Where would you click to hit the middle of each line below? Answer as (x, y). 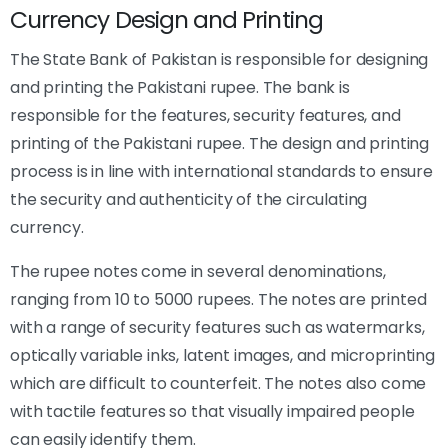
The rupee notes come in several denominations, (198, 271)
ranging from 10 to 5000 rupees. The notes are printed (218, 299)
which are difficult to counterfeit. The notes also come (218, 383)
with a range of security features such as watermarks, (217, 327)
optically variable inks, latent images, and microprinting (222, 355)
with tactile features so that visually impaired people (212, 411)
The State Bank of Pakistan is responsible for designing (219, 59)
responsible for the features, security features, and (205, 115)
